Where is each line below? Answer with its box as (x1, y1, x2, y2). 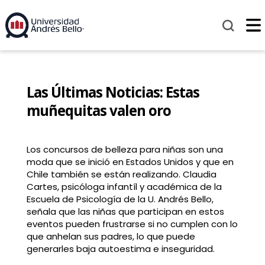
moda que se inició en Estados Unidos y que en (26, 156, 234, 169)
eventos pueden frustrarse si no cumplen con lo (26, 218, 238, 231)
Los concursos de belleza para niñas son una (26, 143, 223, 156)
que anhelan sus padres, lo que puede (26, 230, 195, 243)
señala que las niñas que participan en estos (26, 205, 224, 218)
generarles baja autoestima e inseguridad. (26, 243, 215, 256)
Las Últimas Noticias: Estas (26, 82, 199, 102)
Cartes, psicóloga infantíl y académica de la (26, 180, 222, 193)
